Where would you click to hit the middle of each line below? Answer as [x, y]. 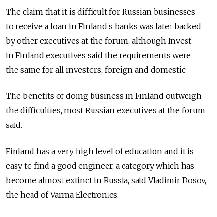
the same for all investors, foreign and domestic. [96, 70]
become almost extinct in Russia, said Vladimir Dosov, [106, 180]
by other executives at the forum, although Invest [99, 41]
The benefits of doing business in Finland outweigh [104, 96]
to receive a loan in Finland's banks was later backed [103, 26]
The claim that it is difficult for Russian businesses [101, 12]
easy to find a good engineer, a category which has [100, 166]
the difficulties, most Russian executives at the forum [106, 111]
